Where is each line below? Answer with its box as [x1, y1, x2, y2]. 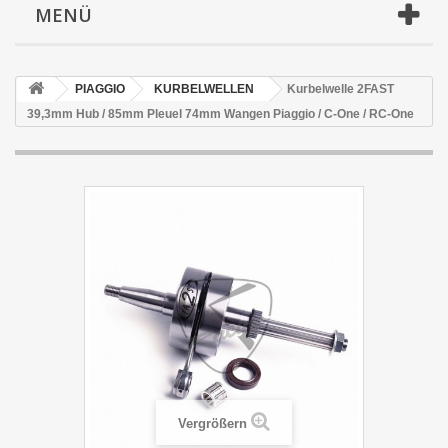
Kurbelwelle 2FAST [287, 81, 394, 96]
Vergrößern [178, 415, 247, 431]
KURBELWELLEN [154, 81, 254, 96]
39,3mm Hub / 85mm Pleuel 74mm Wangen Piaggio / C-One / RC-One [27, 106, 414, 121]
